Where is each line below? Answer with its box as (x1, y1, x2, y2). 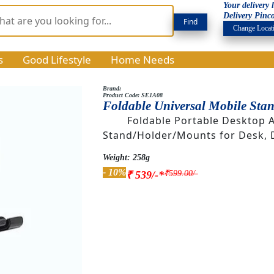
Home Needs (111, 53, 174, 67)
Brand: (102, 85, 121, 92)
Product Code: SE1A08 (102, 92, 163, 98)
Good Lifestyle (23, 53, 91, 67)
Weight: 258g (102, 152, 150, 162)
